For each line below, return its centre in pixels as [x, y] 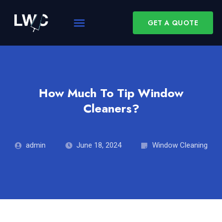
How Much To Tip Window [111, 93]
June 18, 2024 [99, 145]
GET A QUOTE [173, 23]
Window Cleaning [180, 145]
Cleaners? [111, 108]
